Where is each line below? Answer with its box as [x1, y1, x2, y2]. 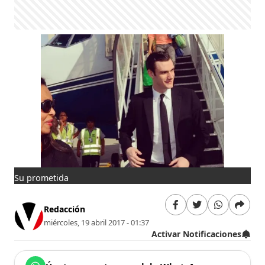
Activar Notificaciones [151, 228, 241, 240]
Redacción [44, 203, 86, 215]
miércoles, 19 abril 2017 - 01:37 [44, 217, 150, 228]
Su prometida [14, 172, 69, 183]
